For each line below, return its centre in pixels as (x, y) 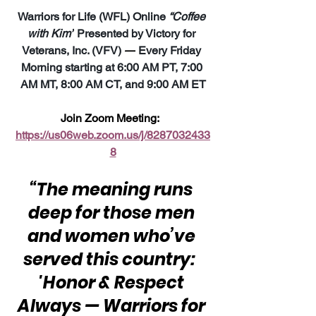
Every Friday (170, 51)
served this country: (113, 260)
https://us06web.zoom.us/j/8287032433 (113, 135)
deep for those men (113, 213)
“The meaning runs (113, 190)
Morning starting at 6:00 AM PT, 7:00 (113, 68)
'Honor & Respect (113, 283)
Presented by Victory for (136, 34)
